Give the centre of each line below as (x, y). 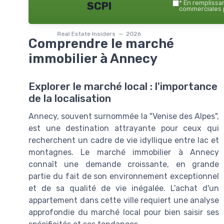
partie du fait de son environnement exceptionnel (124, 176)
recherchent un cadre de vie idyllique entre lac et (124, 140)
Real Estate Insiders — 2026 (99, 34)
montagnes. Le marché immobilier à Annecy (124, 152)
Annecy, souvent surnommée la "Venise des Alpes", (124, 116)
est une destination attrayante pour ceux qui (124, 128)
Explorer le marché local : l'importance (123, 86)
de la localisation (70, 98)
